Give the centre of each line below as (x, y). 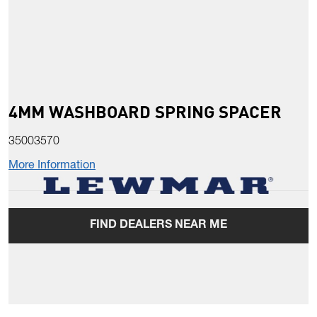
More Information (52, 167)
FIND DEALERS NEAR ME (158, 226)
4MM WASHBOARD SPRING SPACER (145, 112)
